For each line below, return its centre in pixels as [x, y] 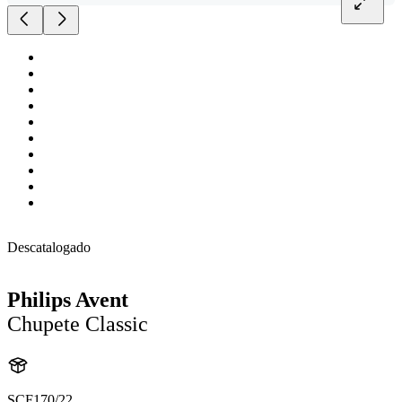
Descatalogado [49, 247]
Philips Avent [68, 299]
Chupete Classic [78, 323]
